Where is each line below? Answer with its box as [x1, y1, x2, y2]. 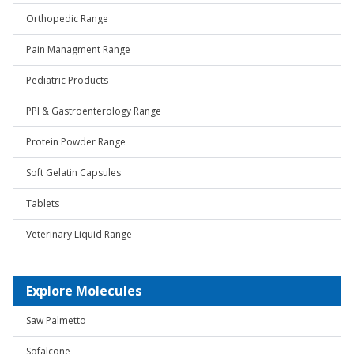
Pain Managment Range [26, 43, 130, 56]
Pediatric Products [26, 73, 108, 87]
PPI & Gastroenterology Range [26, 104, 161, 118]
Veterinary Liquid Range [26, 228, 132, 241]
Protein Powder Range [26, 135, 126, 149]
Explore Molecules [26, 282, 142, 299]
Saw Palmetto [26, 314, 86, 327]
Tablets [26, 197, 59, 210]
